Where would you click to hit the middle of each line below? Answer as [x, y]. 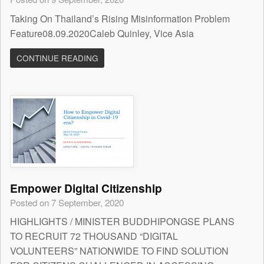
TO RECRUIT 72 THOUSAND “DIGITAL [94, 236]
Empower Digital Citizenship [86, 188]
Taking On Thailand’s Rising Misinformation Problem [120, 18]
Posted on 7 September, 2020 [67, 202]
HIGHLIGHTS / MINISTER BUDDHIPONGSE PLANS [123, 222]
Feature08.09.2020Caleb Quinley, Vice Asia [102, 33]
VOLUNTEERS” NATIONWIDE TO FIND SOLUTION [120, 251]
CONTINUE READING [57, 58]
